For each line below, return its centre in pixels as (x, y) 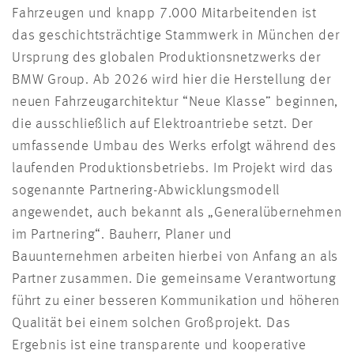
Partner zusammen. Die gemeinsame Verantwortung (174, 279)
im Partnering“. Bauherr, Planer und (122, 235)
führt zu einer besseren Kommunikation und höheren (176, 301)
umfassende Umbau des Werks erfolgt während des (174, 147)
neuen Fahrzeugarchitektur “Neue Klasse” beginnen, (175, 102)
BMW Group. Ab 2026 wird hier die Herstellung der (171, 80)
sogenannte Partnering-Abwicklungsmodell (146, 191)
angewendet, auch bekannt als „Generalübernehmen (177, 213)
